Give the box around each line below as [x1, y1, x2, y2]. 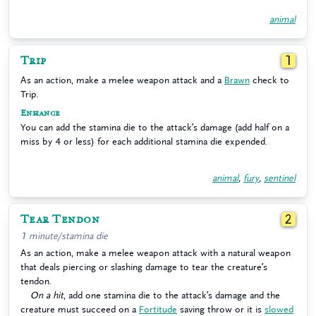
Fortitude [139, 305, 177, 314]
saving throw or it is [177, 305, 265, 314]
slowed [265, 305, 293, 314]
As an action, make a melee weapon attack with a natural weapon [20, 248, 291, 257]
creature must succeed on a [20, 305, 139, 314]
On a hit [30, 291, 63, 300]
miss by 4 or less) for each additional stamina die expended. [20, 137, 267, 146]
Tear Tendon [20, 212, 99, 226]
